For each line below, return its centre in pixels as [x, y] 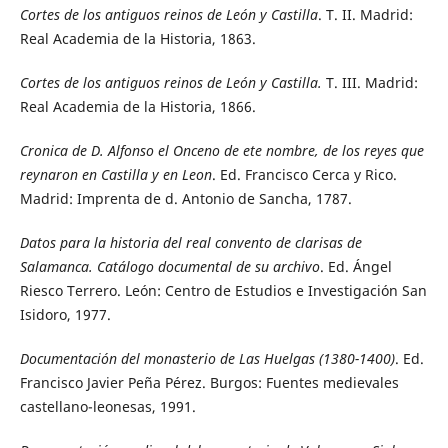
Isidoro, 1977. [65, 314]
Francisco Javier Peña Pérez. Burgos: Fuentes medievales [209, 382]
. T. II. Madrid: [365, 14]
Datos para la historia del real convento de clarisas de [190, 242]
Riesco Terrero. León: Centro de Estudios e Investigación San [223, 290]
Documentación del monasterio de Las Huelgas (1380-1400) [207, 358]
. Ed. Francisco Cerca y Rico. [304, 174]
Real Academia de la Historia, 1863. [137, 38]
